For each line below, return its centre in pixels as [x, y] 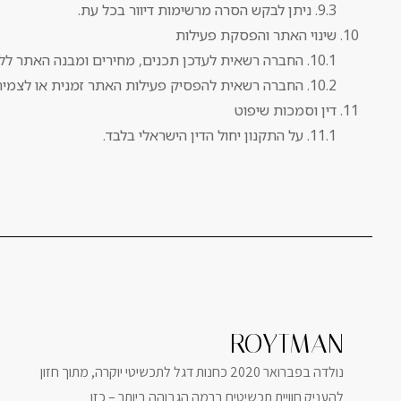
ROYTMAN [287, 344]
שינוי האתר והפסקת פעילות [256, 35]
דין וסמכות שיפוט [286, 111]
